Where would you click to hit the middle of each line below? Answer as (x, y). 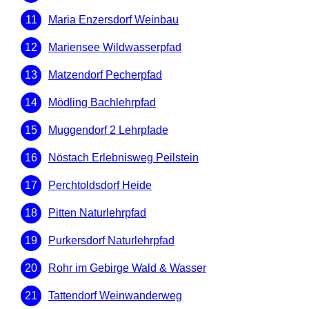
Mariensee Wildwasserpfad (115, 48)
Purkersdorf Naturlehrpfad (111, 241)
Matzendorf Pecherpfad (105, 75)
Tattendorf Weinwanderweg (115, 296)
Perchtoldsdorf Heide (100, 186)
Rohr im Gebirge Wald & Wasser (127, 268)
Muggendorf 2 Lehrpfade (108, 130)
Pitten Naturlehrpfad (97, 213)
